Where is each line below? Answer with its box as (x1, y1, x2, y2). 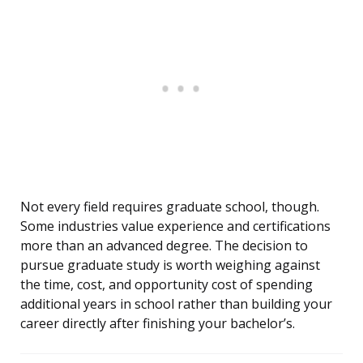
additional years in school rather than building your (20, 295, 332, 314)
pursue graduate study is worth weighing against (20, 256, 320, 275)
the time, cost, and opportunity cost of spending (20, 275, 313, 294)
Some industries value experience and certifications (20, 217, 331, 236)
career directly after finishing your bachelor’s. (20, 314, 295, 333)
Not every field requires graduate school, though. (20, 198, 319, 216)
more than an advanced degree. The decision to (20, 237, 308, 255)
